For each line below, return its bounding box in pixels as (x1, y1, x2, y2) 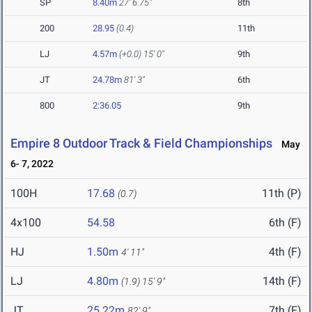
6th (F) (269, 216, 302, 230)
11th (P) (262, 187, 302, 201)
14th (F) (263, 274, 302, 288)
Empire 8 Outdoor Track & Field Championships (10, 136, 272, 151)
